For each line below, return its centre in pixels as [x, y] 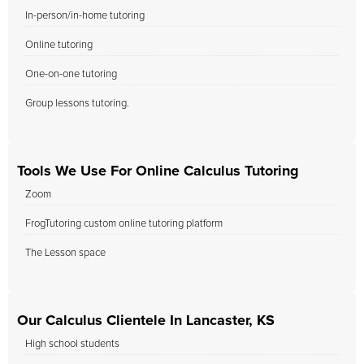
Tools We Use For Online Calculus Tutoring [158, 171]
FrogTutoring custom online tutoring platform [124, 224]
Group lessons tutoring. [77, 104]
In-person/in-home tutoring [85, 16]
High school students [72, 344]
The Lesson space [65, 253]
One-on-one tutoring [71, 74]
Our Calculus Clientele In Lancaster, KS [146, 321]
